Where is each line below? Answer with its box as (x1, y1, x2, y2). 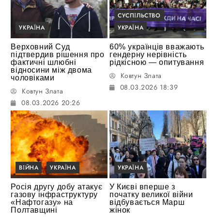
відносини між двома (11, 66, 92, 75)
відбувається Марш (109, 198, 185, 206)
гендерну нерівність (109, 50, 187, 59)
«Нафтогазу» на (11, 198, 73, 206)
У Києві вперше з (109, 182, 175, 191)
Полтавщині (11, 205, 58, 214)
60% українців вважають (109, 43, 204, 51)
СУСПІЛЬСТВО (118, 11, 161, 20)
